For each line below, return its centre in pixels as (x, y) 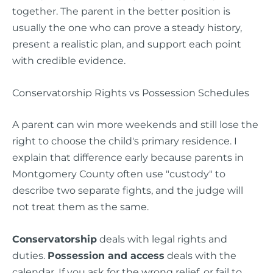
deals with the (200, 256)
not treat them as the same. (80, 206)
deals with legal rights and (162, 239)
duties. (30, 256)
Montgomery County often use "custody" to (119, 173)
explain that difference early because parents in (128, 157)
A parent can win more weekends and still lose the (135, 124)
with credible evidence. (69, 60)
